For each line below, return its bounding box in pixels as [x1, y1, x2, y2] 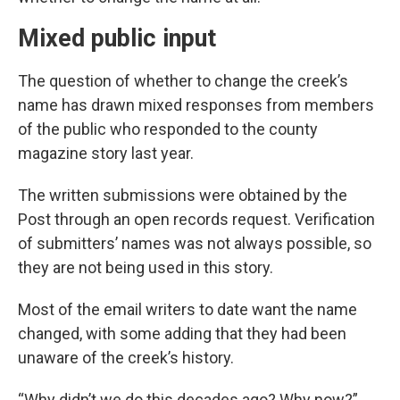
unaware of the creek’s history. [18, 348, 234, 367]
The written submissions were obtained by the [18, 186, 347, 204]
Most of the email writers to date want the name [18, 300, 357, 319]
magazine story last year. [18, 144, 194, 162]
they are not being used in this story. [18, 258, 273, 277]
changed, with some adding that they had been [18, 324, 346, 343]
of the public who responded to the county [18, 120, 318, 138]
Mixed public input [18, 24, 216, 53]
